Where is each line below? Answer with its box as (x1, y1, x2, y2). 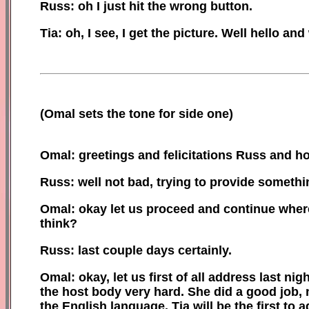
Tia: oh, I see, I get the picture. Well (40, 26, 250, 40)
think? (40, 216, 77, 230)
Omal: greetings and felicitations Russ (40, 148, 266, 162)
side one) (179, 106, 233, 121)
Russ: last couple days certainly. (40, 243, 232, 257)
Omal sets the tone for (44, 106, 179, 121)
